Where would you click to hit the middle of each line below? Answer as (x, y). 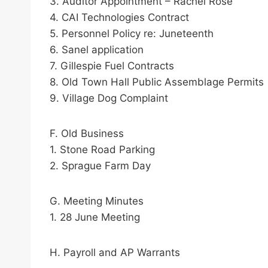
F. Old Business (87, 134)
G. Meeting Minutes (97, 201)
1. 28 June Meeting (95, 217)
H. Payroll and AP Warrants (115, 253)
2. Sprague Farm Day (100, 166)
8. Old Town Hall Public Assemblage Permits (157, 82)
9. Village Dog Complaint (109, 98)
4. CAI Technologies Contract (119, 18)
